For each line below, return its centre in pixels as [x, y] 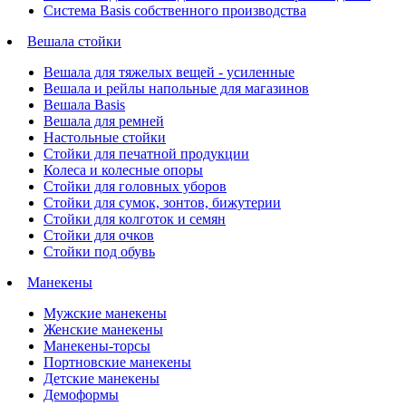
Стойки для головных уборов [135, 186]
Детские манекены [101, 378]
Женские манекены [103, 329]
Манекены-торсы [97, 345]
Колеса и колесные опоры [123, 169]
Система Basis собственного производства [175, 10]
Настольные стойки [105, 137]
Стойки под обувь [99, 251]
